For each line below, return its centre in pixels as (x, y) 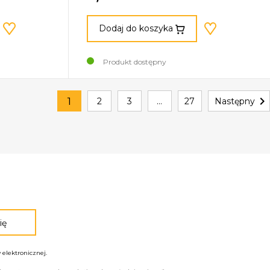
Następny (234, 102)
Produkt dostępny (135, 61)
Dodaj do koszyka (136, 29)
